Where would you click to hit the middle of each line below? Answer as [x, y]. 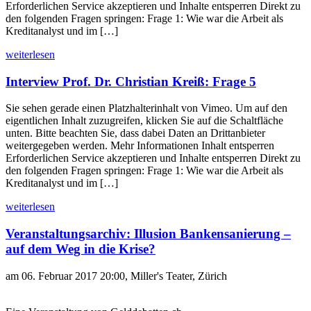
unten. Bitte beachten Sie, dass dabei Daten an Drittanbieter [135, 133]
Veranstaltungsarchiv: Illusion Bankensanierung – [148, 233]
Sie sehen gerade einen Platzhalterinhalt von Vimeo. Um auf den [146, 108]
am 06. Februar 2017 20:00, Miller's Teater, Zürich [116, 276]
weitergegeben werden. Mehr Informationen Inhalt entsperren [140, 146]
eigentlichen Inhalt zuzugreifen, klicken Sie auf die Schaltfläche [144, 121]
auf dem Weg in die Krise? [81, 249]
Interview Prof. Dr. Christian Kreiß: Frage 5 [131, 81]
